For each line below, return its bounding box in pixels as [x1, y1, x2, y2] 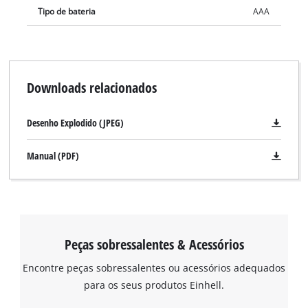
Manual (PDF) [26, 149, 79, 163]
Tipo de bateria [38, 5, 96, 16]
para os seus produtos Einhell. [84, 278, 224, 291]
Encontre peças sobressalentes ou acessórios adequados [23, 261, 285, 274]
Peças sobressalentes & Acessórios [64, 234, 244, 254]
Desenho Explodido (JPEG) [26, 116, 124, 130]
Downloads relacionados [26, 78, 157, 98]
